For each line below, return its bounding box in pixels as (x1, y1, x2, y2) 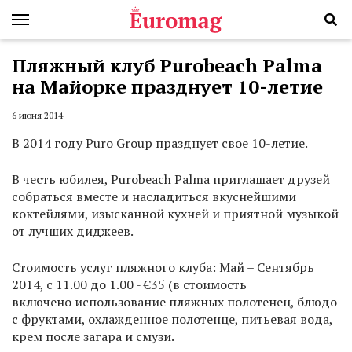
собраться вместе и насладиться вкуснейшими (12, 188, 296, 206)
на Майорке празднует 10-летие (12, 74, 323, 99)
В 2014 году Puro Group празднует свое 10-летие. (12, 134, 308, 152)
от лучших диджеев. (12, 222, 134, 240)
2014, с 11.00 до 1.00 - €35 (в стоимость (12, 276, 247, 294)
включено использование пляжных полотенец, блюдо (12, 293, 337, 311)
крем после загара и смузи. (12, 328, 174, 346)
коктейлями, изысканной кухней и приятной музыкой (12, 205, 339, 223)
